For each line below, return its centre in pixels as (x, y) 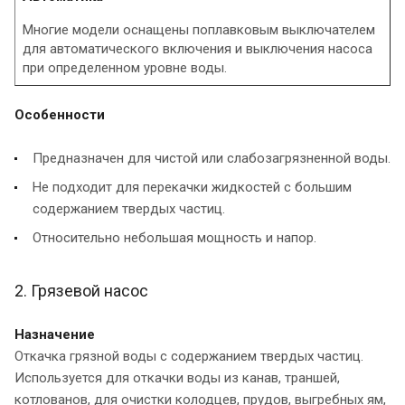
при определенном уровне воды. (125, 67)
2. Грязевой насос (81, 290)
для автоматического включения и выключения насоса (198, 48)
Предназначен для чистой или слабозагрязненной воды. (212, 158)
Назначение (55, 334)
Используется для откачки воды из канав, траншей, (177, 377)
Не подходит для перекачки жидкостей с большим (192, 187)
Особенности (60, 114)
